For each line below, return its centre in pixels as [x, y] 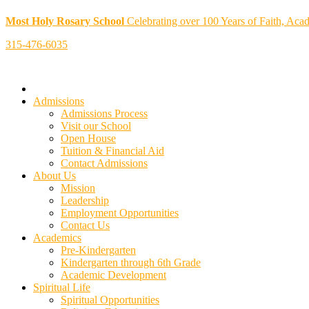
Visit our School [96, 126]
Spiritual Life [62, 287]
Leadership [85, 200]
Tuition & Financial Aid [112, 151]
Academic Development [113, 275]
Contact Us [85, 225]
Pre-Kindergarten [98, 250]
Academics [57, 238]
